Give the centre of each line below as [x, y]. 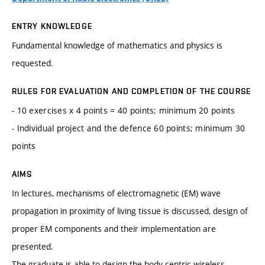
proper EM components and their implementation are [114, 229]
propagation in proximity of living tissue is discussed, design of [130, 211]
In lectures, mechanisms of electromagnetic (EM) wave [116, 193]
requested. [33, 63]
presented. [33, 247]
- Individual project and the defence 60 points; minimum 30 [129, 128]
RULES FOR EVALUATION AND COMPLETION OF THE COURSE [131, 91]
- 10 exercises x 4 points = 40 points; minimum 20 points [124, 111]
